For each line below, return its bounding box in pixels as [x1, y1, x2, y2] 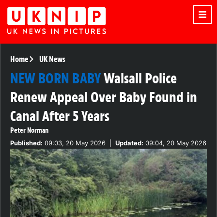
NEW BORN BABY [10, 69, 101, 88]
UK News [39, 54, 65, 64]
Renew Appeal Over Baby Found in [10, 88, 197, 107]
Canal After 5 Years [10, 107, 109, 125]
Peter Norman [10, 126, 48, 135]
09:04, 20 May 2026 [143, 139, 206, 147]
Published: [10, 139, 43, 147]
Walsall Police [104, 69, 177, 88]
